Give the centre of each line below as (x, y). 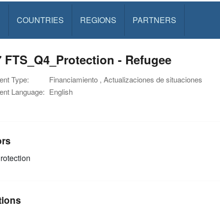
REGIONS (98, 20)
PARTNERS (154, 20)
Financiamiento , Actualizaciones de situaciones (126, 79)
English (61, 92)
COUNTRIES (40, 20)
